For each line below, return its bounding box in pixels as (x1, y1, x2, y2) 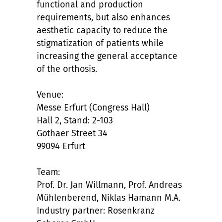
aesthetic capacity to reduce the (37, 24, 167, 36)
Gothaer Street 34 (37, 127, 108, 139)
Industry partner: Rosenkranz (37, 205, 155, 216)
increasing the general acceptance (37, 50, 177, 61)
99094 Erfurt (37, 140, 85, 152)
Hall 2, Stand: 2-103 (37, 114, 113, 126)
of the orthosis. (37, 63, 97, 74)
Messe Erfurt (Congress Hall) (37, 102, 150, 113)
